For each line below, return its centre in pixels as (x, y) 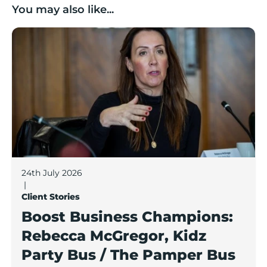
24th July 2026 (52, 173)
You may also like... (63, 10)
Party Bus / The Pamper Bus (128, 254)
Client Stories (51, 196)
